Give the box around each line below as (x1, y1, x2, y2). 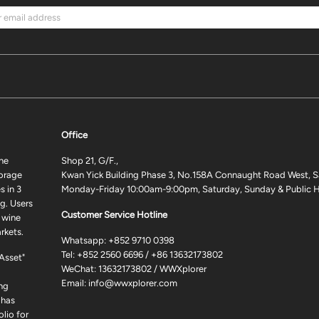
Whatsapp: (61, 235, 108, 246)
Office (61, 130, 88, 141)
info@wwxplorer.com (88, 278, 177, 289)
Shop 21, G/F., (61, 155, 118, 167)
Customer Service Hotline (61, 209, 167, 221)
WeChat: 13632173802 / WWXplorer (61, 263, 206, 275)
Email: (61, 278, 88, 289)
